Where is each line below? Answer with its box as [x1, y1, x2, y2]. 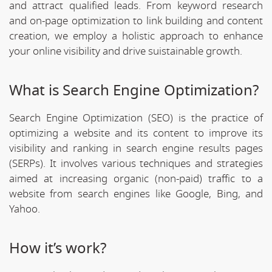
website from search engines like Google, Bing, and [9, 186, 263, 202]
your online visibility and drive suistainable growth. [9, 43, 242, 59]
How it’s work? [9, 237, 106, 259]
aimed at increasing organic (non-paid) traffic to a [9, 171, 263, 186]
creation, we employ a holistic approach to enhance [9, 28, 263, 44]
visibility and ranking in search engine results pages [9, 140, 263, 156]
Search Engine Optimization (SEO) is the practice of [9, 110, 263, 126]
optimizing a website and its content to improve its [9, 125, 263, 141]
